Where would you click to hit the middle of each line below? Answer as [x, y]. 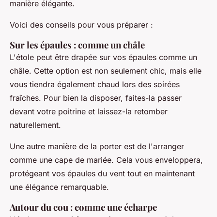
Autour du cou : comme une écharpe [83, 207]
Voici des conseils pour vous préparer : [81, 25]
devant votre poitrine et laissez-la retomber [89, 112]
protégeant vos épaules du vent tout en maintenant [102, 174]
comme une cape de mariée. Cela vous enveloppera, [106, 160]
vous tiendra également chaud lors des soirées [95, 85]
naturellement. [35, 125]
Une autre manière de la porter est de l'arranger [97, 147]
